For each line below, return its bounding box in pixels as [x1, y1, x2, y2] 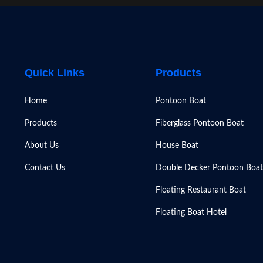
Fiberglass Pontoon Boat [155, 119, 244, 127]
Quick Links [24, 67, 85, 79]
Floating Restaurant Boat [155, 186, 246, 194]
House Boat [155, 141, 198, 150]
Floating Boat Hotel [155, 208, 227, 217]
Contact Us [24, 164, 65, 172]
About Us [24, 141, 59, 150]
